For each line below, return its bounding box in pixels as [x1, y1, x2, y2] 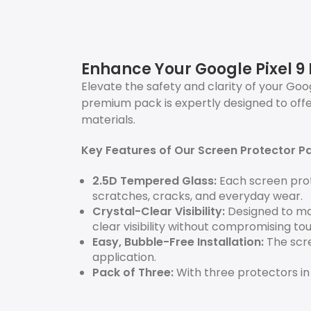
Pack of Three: [92, 264, 174, 280]
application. [92, 249, 156, 265]
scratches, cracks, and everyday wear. [92, 188, 303, 204]
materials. [81, 112, 135, 128]
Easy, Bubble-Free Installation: [92, 234, 264, 250]
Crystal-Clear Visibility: [92, 203, 225, 219]
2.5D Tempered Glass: [92, 173, 217, 189]
